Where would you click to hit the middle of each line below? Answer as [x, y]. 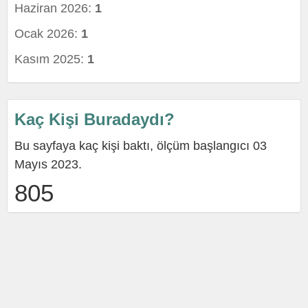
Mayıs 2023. [48, 164]
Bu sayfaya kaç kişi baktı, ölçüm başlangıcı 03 [141, 146]
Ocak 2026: [48, 34]
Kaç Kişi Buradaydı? [95, 119]
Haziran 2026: [55, 8]
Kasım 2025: [51, 59]
